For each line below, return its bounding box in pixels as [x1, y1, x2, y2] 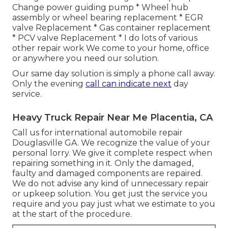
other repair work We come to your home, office [12, 43, 209, 53]
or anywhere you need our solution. [12, 53, 159, 63]
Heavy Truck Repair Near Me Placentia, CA [12, 111, 213, 123]
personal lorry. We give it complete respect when [12, 148, 212, 158]
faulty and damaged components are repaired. [12, 168, 203, 178]
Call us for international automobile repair [12, 127, 183, 137]
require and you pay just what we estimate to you [12, 198, 215, 209]
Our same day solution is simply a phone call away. [12, 68, 215, 78]
